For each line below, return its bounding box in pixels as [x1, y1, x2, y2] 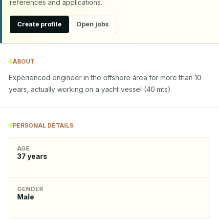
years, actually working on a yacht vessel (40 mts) [9, 85, 171, 93]
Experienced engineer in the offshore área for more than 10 [9, 73, 201, 82]
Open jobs [76, 20, 109, 28]
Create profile [17, 20, 62, 28]
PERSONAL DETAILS [13, 121, 73, 129]
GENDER [17, 185, 43, 193]
